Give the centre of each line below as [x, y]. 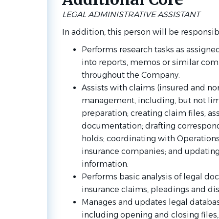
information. [106, 164]
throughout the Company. [131, 75]
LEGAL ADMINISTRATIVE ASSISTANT [131, 14]
